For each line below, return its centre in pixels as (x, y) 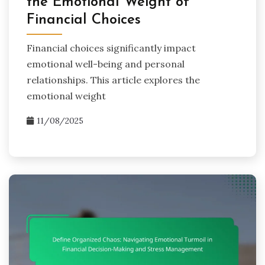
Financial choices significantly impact (111, 48)
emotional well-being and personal (106, 64)
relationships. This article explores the (113, 80)
